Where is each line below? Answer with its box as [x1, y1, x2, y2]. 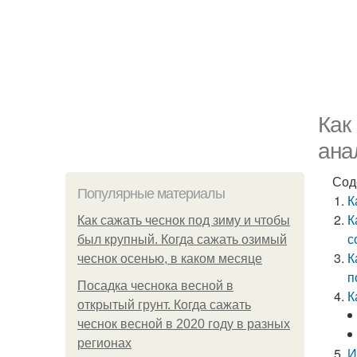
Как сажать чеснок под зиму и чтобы [77, 214, 290, 227]
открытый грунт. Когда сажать [77, 298, 251, 312]
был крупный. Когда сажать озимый [77, 233, 287, 246]
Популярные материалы [77, 186, 225, 202]
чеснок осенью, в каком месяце [77, 252, 262, 265]
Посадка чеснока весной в [77, 279, 233, 292]
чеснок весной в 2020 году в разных [77, 317, 290, 331]
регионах [77, 336, 131, 350]
